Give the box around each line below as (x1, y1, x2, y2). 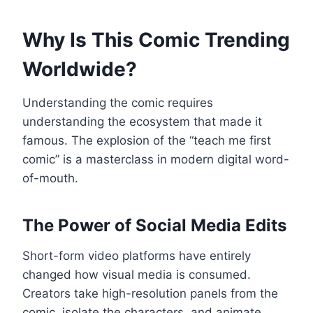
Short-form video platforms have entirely (22, 248, 251, 263)
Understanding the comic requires (22, 95, 213, 110)
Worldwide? (22, 57, 137, 81)
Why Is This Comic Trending (22, 27, 290, 52)
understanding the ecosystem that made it (22, 114, 262, 129)
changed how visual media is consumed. (22, 267, 251, 282)
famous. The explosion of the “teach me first (22, 133, 271, 147)
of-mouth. (22, 170, 78, 185)
